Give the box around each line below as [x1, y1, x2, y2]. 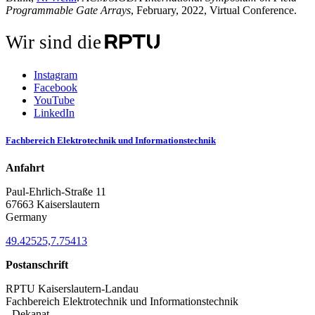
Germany [6, 211, 47, 224]
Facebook [34, 81, 77, 94]
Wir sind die [5, 31, 101, 53]
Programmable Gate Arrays [6, 4, 131, 16]
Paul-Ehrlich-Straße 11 [6, 186, 106, 198]
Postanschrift [6, 259, 68, 271]
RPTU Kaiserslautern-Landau [6, 283, 139, 295]
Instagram [34, 68, 77, 81]
